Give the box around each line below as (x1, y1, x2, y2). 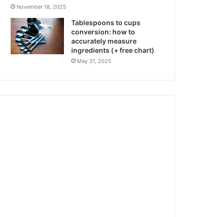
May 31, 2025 (77, 58, 112, 65)
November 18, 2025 (16, 3, 67, 11)
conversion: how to (71, 28, 136, 36)
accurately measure (71, 37, 137, 46)
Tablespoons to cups (71, 18, 141, 27)
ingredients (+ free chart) (71, 46, 155, 55)
